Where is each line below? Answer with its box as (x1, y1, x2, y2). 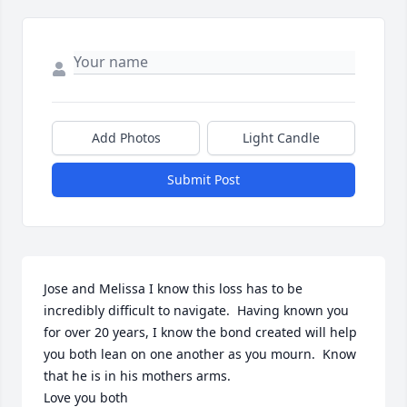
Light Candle (243, 129, 320, 147)
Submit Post (167, 171, 240, 189)
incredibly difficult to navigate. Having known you (44, 302, 349, 320)
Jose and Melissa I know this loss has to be (44, 280, 303, 298)
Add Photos (91, 129, 161, 147)
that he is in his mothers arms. (44, 367, 231, 385)
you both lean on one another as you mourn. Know (44, 345, 356, 363)
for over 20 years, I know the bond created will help (44, 323, 357, 342)
